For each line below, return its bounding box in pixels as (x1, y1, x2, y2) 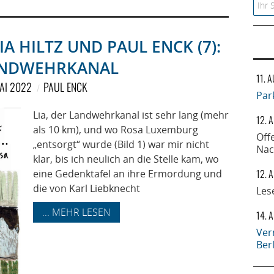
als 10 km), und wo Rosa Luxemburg (33, 123, 198, 136)
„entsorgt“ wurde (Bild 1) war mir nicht (33, 138, 209, 151)
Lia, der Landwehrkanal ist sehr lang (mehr (33, 108, 229, 122)
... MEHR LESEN (42, 206, 111, 219)
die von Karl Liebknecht (33, 182, 140, 195)
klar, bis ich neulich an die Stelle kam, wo (33, 152, 219, 166)
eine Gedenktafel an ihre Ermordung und (33, 167, 222, 180)
